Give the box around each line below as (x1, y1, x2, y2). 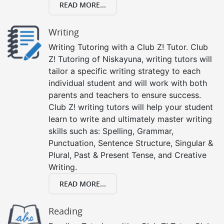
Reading (48, 204, 82, 217)
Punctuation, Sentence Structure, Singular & (48, 137, 213, 148)
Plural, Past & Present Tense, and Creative (48, 149, 206, 160)
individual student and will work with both (48, 77, 207, 88)
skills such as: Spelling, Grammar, (48, 125, 173, 136)
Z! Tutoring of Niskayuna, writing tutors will (48, 53, 212, 64)
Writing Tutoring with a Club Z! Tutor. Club (48, 41, 208, 52)
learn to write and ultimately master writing (48, 113, 212, 124)
